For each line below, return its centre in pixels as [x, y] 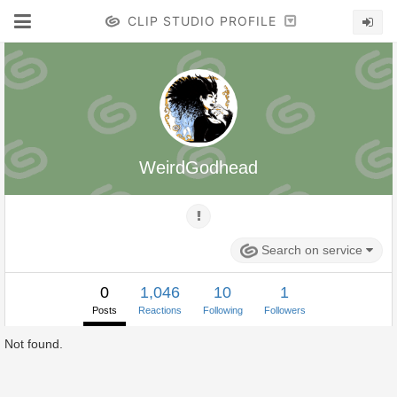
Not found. [34, 344]
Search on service [314, 250]
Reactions [160, 311]
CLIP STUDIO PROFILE [202, 21]
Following [222, 311]
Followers [284, 311]
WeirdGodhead [198, 167]
